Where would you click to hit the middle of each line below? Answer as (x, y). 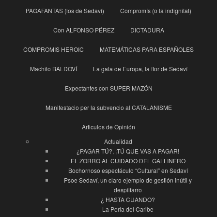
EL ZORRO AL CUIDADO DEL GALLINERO (128, 161)
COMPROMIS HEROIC (54, 49)
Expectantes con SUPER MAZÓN (108, 88)
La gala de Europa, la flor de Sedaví (140, 69)
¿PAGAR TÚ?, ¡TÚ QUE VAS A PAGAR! (128, 151)
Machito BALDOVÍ (53, 69)
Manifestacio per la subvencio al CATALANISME (108, 108)
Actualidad (118, 141)
